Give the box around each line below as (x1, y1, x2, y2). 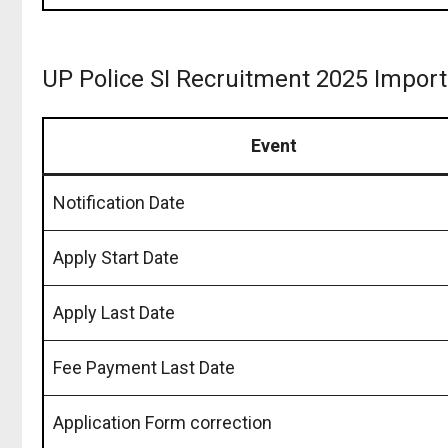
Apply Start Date (53, 246, 179, 268)
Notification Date (53, 191, 185, 213)
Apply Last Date (53, 301, 175, 323)
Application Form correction (53, 411, 272, 433)
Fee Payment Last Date (53, 356, 235, 378)
